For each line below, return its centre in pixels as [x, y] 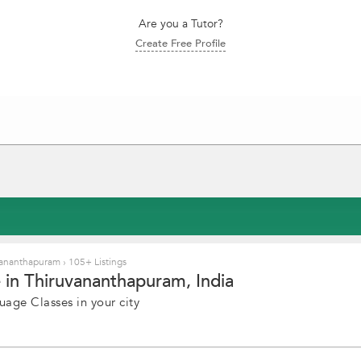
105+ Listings [96, 262]
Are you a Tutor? [180, 24]
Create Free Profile [180, 44]
